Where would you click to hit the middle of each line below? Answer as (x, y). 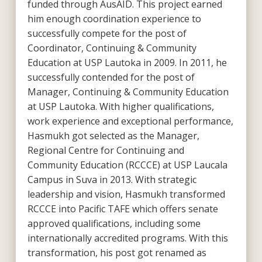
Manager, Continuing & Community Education (128, 92)
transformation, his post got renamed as (117, 252)
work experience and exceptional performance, (130, 121)
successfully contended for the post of (111, 77)
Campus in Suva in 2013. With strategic (112, 179)
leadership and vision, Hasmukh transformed (126, 194)
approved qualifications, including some (114, 223)
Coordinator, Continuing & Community (112, 48)
